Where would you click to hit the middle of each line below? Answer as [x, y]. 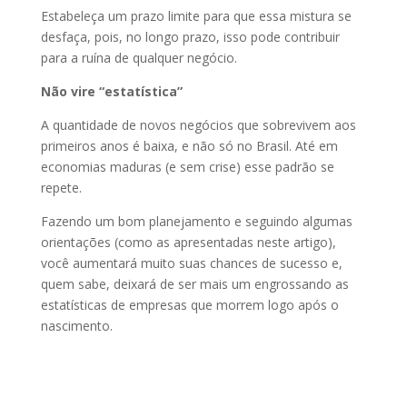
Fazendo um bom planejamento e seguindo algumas [196, 221]
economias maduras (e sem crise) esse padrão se [187, 167]
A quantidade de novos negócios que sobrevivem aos [198, 125]
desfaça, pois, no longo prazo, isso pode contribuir [190, 37]
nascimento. [76, 326]
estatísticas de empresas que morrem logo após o [189, 305]
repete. [61, 188]
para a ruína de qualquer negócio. [139, 58]
